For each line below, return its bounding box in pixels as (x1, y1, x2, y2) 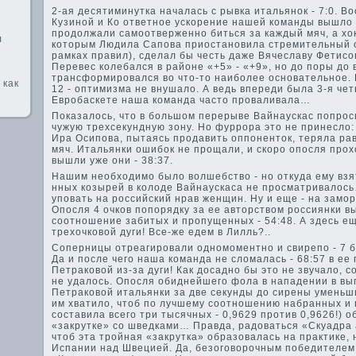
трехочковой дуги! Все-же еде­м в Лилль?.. (52, 226, 271, 238)
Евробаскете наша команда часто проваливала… (52, 95, 311, 106)
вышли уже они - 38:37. (52, 155, 173, 166)
